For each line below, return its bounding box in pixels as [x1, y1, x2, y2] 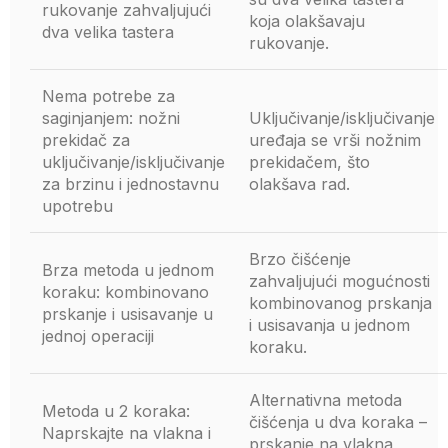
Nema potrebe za [42, 86, 175, 106]
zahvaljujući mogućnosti [249, 271, 430, 291]
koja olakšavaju [249, 11, 365, 31]
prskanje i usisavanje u [42, 304, 213, 324]
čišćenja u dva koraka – [249, 412, 427, 432]
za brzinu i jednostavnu [42, 174, 219, 194]
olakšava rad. [249, 174, 350, 194]
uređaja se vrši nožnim [249, 130, 421, 150]
